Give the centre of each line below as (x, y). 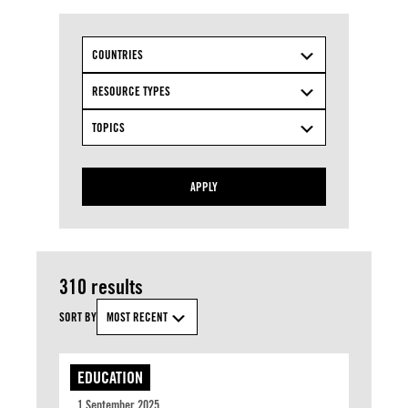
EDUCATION (110, 377)
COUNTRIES (117, 55)
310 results (101, 286)
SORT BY (78, 317)
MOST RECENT (137, 317)
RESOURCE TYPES (131, 91)
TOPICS (108, 127)
